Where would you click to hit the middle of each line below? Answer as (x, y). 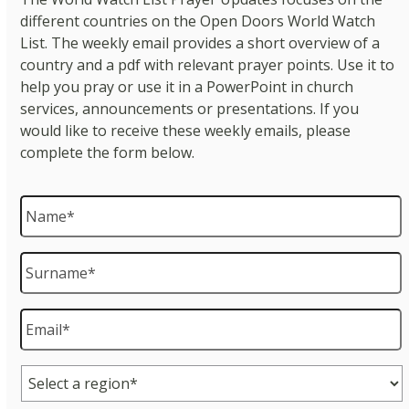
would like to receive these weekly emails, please (186, 130)
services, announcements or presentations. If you (190, 108)
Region (46, 374)
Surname (53, 261)
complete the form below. (108, 152)
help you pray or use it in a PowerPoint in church (187, 86)
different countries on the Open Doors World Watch (198, 21)
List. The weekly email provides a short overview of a (200, 42)
